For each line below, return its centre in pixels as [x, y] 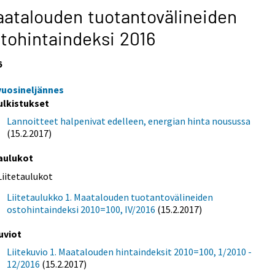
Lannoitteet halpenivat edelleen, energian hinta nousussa [129, 121]
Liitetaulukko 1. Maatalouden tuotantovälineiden [110, 197]
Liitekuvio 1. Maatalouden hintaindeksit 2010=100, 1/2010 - [130, 251]
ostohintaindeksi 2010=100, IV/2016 [81, 209]
